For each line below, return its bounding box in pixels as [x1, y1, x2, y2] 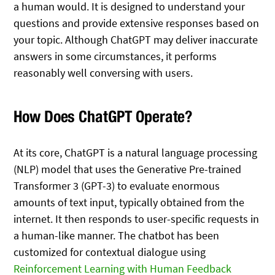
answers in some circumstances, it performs [14, 48, 217, 63]
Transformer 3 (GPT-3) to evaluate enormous [14, 178, 220, 193]
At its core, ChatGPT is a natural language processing [14, 145, 258, 160]
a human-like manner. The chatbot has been [14, 228, 220, 242]
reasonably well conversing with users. [14, 65, 193, 80]
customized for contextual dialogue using [14, 244, 206, 259]
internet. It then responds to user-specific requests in [14, 211, 260, 226]
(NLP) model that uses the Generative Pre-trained [14, 161, 242, 176]
